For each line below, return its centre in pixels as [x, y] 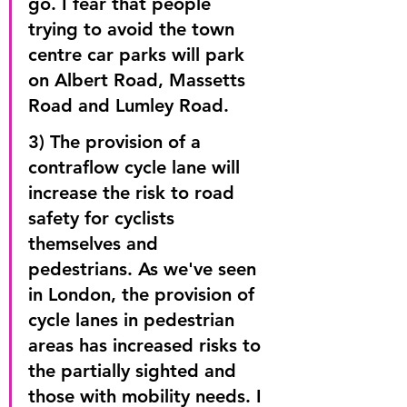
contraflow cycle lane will [137, 167]
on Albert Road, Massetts [139, 80]
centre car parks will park [139, 55]
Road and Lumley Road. [129, 105]
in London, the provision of [144, 294]
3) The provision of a [117, 142]
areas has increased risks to [147, 345]
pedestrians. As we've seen [145, 269]
